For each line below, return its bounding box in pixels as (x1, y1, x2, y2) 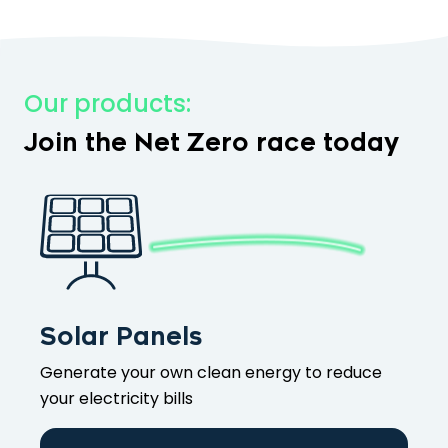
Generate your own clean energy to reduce (40, 361, 382, 385)
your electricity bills (40, 387, 193, 411)
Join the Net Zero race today (24, 129, 399, 158)
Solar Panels (40, 323, 203, 352)
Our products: (24, 87, 191, 121)
